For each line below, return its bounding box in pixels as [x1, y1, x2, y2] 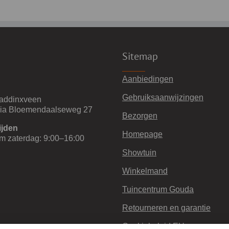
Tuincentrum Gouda [122, 185, 194, 194]
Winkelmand [122, 166, 168, 175]
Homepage [122, 129, 163, 139]
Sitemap [122, 49, 158, 63]
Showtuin [122, 148, 156, 157]
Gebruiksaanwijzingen [122, 93, 203, 102]
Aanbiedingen [122, 74, 173, 83]
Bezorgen [122, 111, 157, 120]
